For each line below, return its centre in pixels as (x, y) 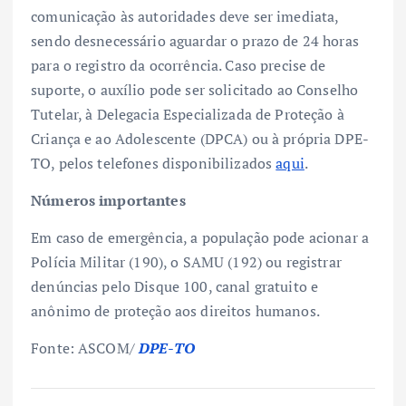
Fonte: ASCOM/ (83, 348)
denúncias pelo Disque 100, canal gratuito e (175, 287)
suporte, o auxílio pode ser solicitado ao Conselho (195, 90)
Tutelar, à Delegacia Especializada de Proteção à (188, 115)
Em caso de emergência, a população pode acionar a (200, 238)
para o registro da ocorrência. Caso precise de (179, 66)
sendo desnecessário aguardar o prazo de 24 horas (195, 41)
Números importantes (108, 201)
